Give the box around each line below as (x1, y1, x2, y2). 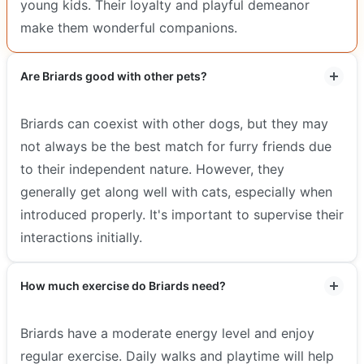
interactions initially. (20, 228, 142, 245)
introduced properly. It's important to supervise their (20, 206, 344, 223)
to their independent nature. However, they (20, 160, 284, 177)
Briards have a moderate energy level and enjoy (20, 324, 314, 341)
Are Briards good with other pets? (20, 68, 207, 83)
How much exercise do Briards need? (20, 278, 226, 292)
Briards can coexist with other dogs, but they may (20, 115, 328, 132)
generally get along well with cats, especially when (20, 183, 332, 200)
